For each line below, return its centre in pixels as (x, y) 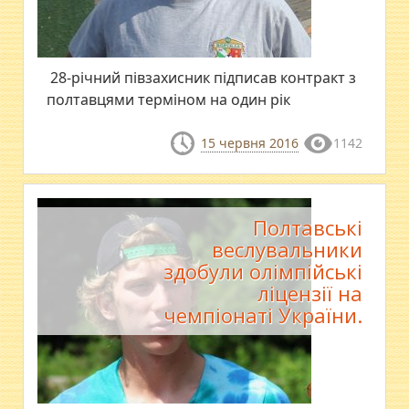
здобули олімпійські (262, 271)
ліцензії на (309, 293)
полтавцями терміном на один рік (171, 100)
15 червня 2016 (249, 143)
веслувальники (287, 249)
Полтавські (307, 227)
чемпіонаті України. (262, 315)
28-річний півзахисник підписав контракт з (202, 78)
